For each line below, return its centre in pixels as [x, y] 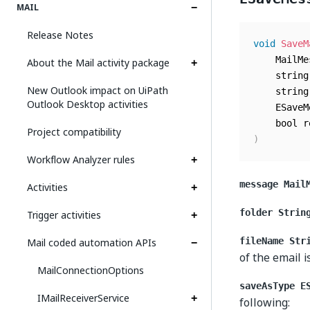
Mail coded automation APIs [92, 243]
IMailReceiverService [83, 298]
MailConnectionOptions [91, 270]
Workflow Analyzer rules [81, 159]
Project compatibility [74, 132]
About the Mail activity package [98, 63]
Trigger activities [64, 215]
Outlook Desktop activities [88, 104]
